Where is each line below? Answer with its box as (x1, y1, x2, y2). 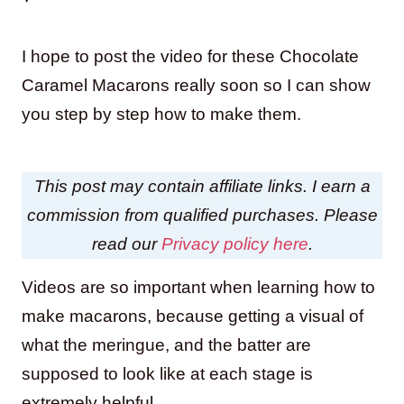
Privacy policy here (161, 234, 308, 253)
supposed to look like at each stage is (22, 363, 313, 383)
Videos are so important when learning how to (22, 277, 375, 297)
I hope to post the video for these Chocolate (22, 46, 359, 66)
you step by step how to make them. (22, 104, 301, 124)
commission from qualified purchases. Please (26, 205, 378, 225)
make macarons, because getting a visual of (22, 306, 363, 326)
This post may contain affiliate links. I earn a (33, 176, 371, 196)
